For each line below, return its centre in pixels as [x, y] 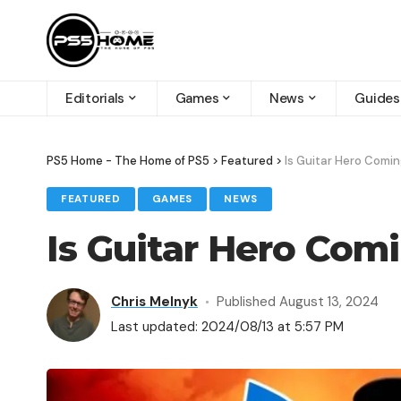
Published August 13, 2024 [297, 302]
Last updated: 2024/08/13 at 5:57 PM [227, 327]
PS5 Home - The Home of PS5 [128, 160]
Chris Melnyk [154, 302]
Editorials [95, 98]
